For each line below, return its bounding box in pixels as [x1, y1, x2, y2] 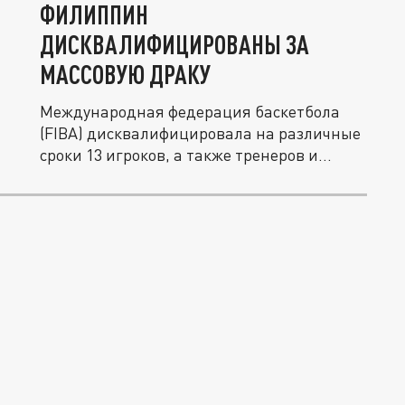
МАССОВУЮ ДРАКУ [40, 59, 211, 89]
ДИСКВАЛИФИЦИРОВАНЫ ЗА [40, 29, 309, 60]
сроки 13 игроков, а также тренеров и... [40, 145, 332, 165]
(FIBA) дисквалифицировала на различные [40, 123, 361, 143]
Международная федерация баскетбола [40, 101, 340, 121]
